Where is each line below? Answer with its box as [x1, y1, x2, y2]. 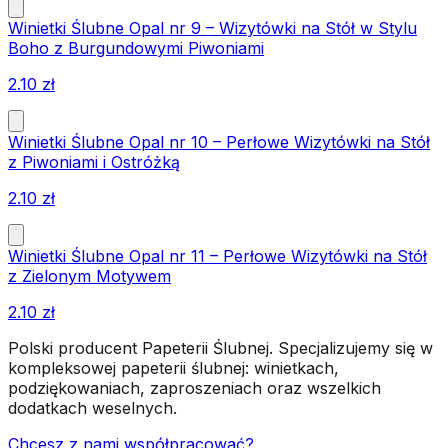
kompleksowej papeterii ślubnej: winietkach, [8, 357, 339, 378]
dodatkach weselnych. [8, 397, 177, 418]
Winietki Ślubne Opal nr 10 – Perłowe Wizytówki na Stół [8, 131, 430, 152]
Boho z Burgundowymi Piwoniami [8, 37, 264, 58]
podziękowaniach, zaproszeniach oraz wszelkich [8, 377, 381, 398]
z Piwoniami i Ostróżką [8, 151, 180, 172]
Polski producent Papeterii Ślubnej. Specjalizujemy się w [8, 337, 433, 358]
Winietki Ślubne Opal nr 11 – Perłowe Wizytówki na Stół [8, 245, 427, 266]
